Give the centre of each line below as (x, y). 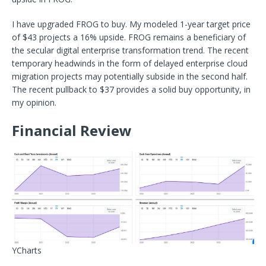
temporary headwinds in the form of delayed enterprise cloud (130, 64)
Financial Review (72, 131)
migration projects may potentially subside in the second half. (130, 77)
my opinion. (34, 103)
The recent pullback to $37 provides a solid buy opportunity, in (131, 90)
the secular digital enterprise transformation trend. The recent (130, 50)
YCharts (27, 251)
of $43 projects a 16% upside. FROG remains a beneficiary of (129, 37)
